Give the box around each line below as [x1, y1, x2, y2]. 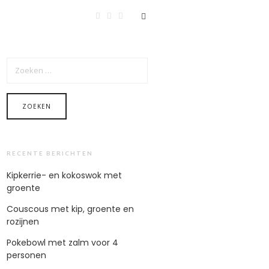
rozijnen [7, 215, 39, 228]
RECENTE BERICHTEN [7, 149, 93, 157]
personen [7, 249, 46, 261]
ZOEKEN [6, 56, 31, 65]
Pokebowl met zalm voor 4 [7, 236, 118, 249]
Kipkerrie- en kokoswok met [7, 169, 122, 181]
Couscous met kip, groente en [7, 202, 134, 215]
